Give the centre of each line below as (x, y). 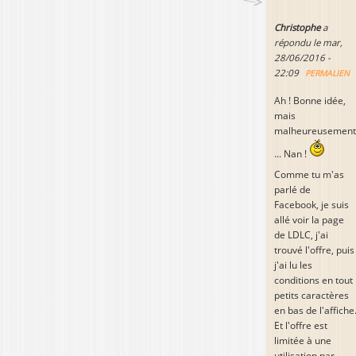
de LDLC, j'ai (301, 234)
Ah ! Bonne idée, (310, 100)
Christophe (297, 27)
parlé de (292, 189)
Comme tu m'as (309, 174)
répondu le (298, 42)
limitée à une (303, 340)
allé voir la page (309, 219)
